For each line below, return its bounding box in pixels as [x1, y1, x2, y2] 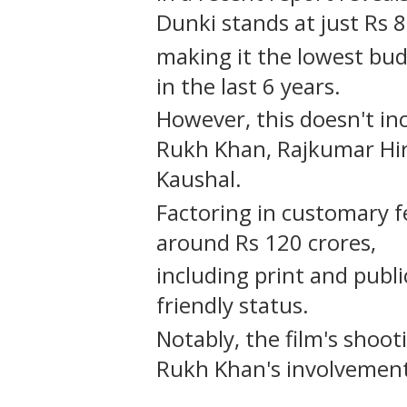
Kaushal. [156, 164, 247, 194]
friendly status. [156, 290, 314, 321]
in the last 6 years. [156, 70, 346, 101]
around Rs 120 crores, [156, 226, 382, 257]
